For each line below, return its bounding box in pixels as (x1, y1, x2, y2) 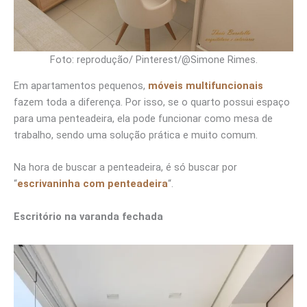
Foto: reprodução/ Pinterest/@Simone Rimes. (49, 53, 258, 66)
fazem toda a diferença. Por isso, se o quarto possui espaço (14, 96, 290, 109)
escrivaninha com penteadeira (17, 177, 168, 191)
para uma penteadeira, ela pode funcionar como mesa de (14, 112, 273, 125)
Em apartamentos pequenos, (14, 79, 148, 93)
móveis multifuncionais (148, 79, 263, 93)
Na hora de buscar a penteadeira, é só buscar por (14, 161, 237, 174)
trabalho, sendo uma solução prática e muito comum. (14, 129, 258, 142)
